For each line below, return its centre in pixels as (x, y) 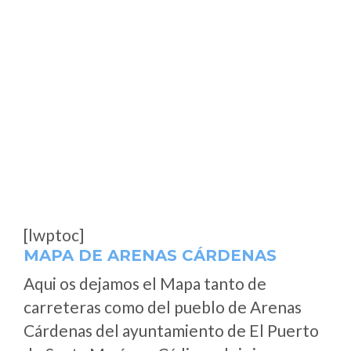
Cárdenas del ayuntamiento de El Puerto (171, 330)
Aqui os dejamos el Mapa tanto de (145, 283)
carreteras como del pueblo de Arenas (163, 307)
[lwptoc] (54, 235)
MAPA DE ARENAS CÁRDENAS (150, 255)
